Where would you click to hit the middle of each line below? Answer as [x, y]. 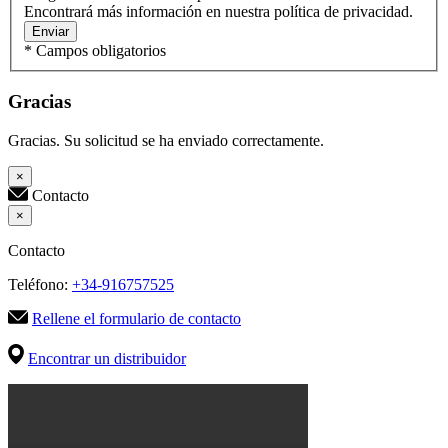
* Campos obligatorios [95, 51]
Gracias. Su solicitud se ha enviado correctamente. [166, 140]
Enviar [50, 32]
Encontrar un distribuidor [107, 358]
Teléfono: [40, 284]
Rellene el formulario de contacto [136, 318]
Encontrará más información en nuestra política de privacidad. [218, 12]
